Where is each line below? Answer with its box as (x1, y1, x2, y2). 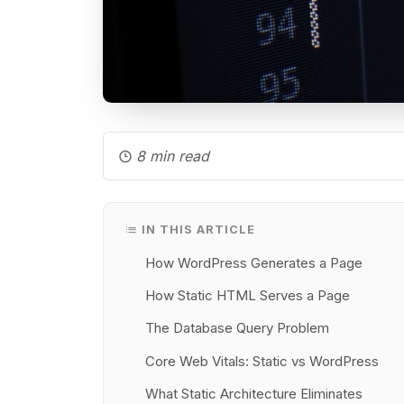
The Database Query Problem (144, 319, 329, 337)
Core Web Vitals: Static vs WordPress (144, 352, 379, 370)
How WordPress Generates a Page (144, 254, 363, 271)
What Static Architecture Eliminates (144, 384, 363, 402)
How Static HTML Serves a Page (144, 287, 350, 305)
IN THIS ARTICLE (142, 223, 256, 236)
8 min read (136, 146, 209, 165)
